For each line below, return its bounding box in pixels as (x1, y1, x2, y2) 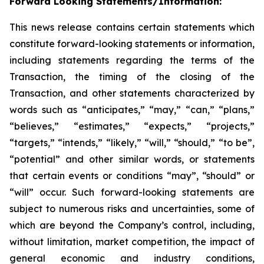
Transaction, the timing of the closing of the (9, 71, 255, 82)
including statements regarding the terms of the (9, 54, 255, 66)
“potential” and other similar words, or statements (9, 153, 255, 165)
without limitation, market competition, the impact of (9, 236, 255, 247)
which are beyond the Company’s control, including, (9, 219, 255, 231)
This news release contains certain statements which (9, 21, 255, 33)
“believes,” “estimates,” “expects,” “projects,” (9, 120, 255, 132)
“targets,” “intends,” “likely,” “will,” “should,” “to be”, (9, 137, 255, 148)
